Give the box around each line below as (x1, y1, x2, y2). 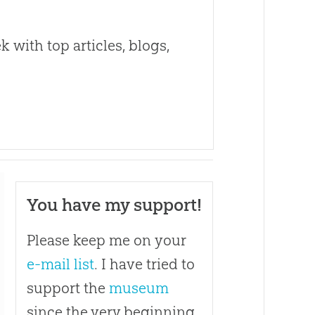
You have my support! (26, 194, 202, 216)
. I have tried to (94, 255, 195, 274)
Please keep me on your (26, 231, 186, 250)
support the (26, 279, 109, 297)
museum (108, 279, 169, 297)
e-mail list (26, 255, 94, 274)
